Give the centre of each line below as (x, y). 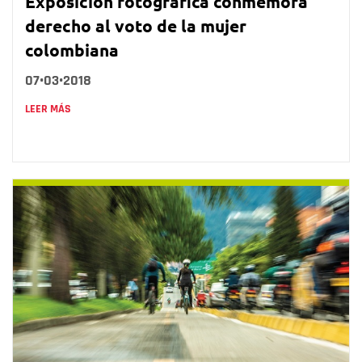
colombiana (72, 49)
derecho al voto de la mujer (136, 25)
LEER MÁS (48, 109)
